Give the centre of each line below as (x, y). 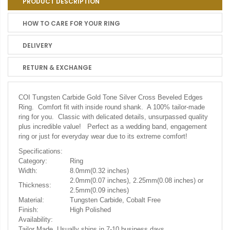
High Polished (90, 210)
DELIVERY (37, 45)
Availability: (36, 219)
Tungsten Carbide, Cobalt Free (115, 200)
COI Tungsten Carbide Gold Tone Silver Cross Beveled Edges (111, 97)
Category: (33, 161)
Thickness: (42, 185)
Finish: (28, 210)
